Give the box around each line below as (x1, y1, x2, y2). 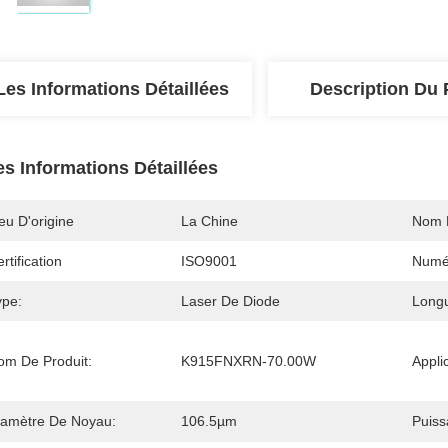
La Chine (181, 213, 238, 229)
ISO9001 (181, 253, 237, 269)
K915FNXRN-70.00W (181, 353, 316, 369)
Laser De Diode (181, 293, 280, 309)
